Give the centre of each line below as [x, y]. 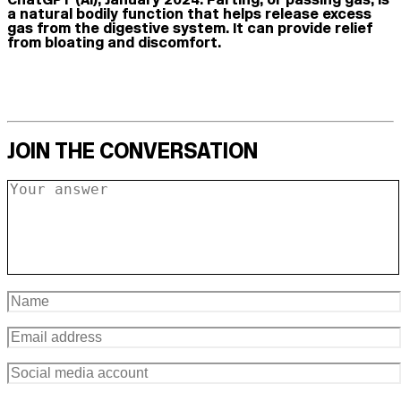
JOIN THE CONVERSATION [132, 150]
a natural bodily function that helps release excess [189, 13]
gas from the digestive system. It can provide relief [190, 27]
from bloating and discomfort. [114, 42]
